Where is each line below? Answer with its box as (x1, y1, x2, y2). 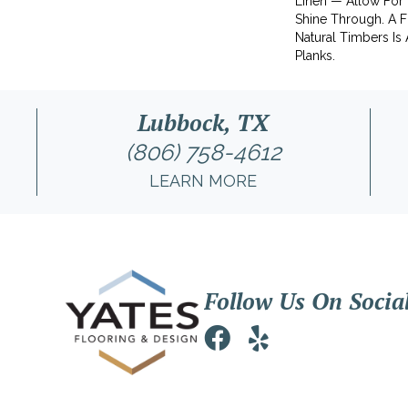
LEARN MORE (149, 170, 258, 190)
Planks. (295, 47, 335, 63)
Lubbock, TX (138, 107, 270, 138)
